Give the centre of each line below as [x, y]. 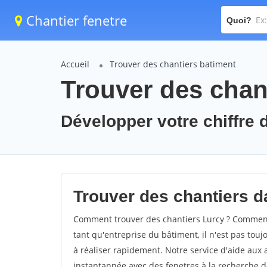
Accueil [75, 64]
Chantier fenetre [75, 20]
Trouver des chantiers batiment [173, 64]
